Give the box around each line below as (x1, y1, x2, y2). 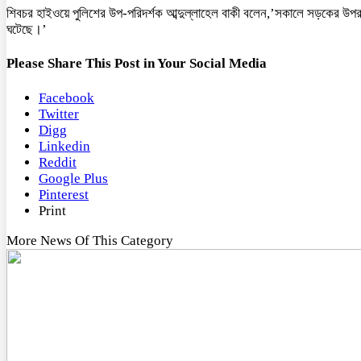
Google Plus (39, 171, 108, 187)
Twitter (39, 106, 79, 122)
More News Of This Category (6, 233, 173, 249)
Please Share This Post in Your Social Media (6, 56, 267, 72)
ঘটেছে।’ (6, 21, 47, 37)
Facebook (39, 90, 94, 106)
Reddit (39, 155, 77, 171)
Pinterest (39, 187, 89, 203)
